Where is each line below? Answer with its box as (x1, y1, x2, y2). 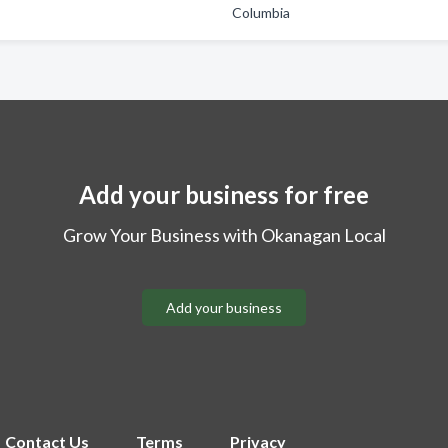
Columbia (232, 4, 291, 21)
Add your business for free (79, 180, 369, 209)
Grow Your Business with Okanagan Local (62, 224, 386, 246)
